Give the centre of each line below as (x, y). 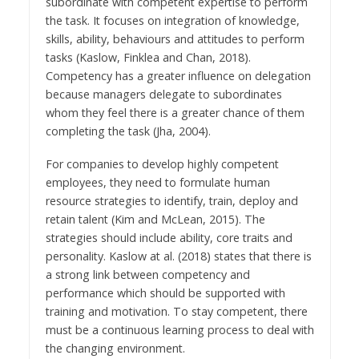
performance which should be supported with (165, 292)
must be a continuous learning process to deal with (179, 329)
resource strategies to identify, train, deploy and (171, 200)
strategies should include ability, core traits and (169, 237)
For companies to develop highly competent (162, 163)
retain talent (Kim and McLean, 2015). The (155, 219)
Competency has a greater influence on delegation (178, 75)
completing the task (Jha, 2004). (128, 131)
